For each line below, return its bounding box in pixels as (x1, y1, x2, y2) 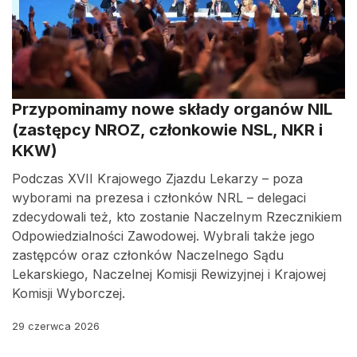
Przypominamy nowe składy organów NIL (12, 100, 332, 119)
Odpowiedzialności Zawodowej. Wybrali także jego (12, 228, 315, 244)
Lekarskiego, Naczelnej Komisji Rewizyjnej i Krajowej (12, 266, 326, 282)
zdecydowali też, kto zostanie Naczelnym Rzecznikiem (12, 209, 342, 225)
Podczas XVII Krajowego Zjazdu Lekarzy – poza (12, 171, 303, 186)
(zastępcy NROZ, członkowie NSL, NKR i (12, 120, 323, 139)
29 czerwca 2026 (12, 320, 100, 332)
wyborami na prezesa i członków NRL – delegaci (12, 190, 306, 206)
